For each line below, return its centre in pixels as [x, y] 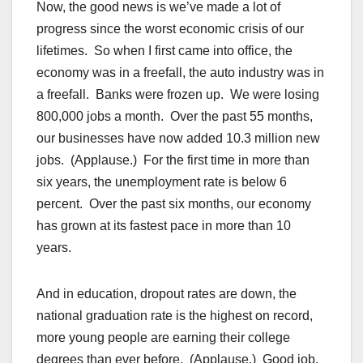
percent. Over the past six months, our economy [174, 204]
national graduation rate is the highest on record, [175, 316]
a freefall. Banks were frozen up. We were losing [178, 95]
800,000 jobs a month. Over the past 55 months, [175, 117]
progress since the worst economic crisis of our [170, 29]
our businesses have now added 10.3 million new [178, 139]
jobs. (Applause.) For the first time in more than [173, 160]
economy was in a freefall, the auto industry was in [180, 73]
